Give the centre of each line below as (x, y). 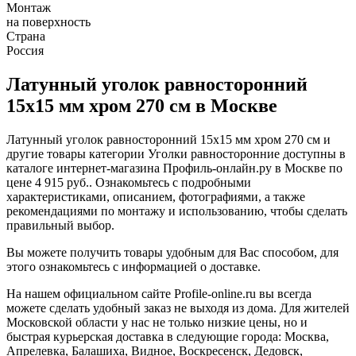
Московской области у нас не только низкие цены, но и (157, 323)
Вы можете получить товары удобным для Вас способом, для (172, 253)
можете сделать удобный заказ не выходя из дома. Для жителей (178, 308)
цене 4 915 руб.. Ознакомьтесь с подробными (129, 183)
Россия (25, 51)
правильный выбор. (60, 226)
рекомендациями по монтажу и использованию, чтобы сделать (177, 211)
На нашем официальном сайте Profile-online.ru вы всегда (159, 294)
